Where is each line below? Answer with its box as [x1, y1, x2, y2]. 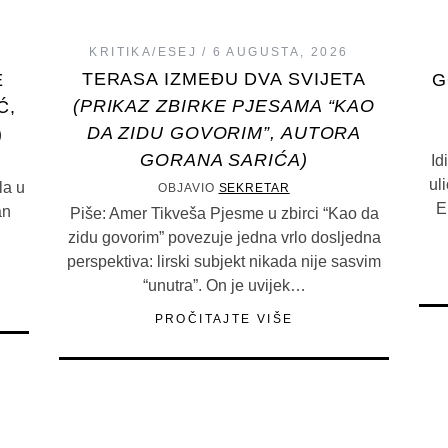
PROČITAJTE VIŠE [154, 312, 294, 327]
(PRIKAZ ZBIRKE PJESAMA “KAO [72, 96, 376, 117]
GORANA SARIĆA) [140, 150, 308, 171]
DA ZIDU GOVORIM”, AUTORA [86, 123, 362, 144]
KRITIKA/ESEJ [89, 45, 198, 60]
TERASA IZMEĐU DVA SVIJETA [81, 69, 367, 90]
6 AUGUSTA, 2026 [212, 45, 349, 60]
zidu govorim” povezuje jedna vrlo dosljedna [67, 229, 381, 247]
